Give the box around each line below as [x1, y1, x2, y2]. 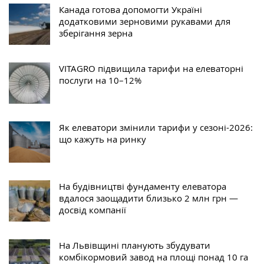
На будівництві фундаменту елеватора [59, 180, 226, 192]
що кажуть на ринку [59, 133, 146, 145]
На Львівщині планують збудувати [59, 239, 210, 251]
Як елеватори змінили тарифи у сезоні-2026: [59, 121, 253, 133]
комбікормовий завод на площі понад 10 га [59, 250, 248, 263]
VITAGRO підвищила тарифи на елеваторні [59, 62, 243, 74]
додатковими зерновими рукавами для [59, 15, 230, 27]
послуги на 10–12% [59, 74, 141, 86]
